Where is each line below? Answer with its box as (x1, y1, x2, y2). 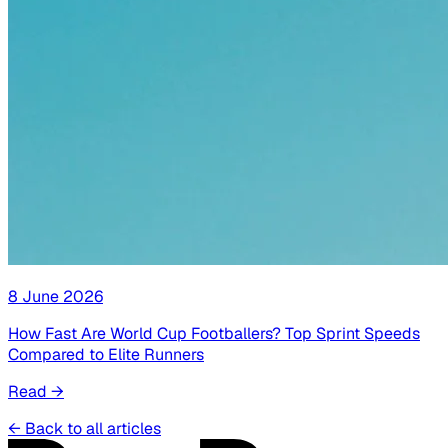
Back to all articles (25, 418, 161, 440)
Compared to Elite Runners (8, 344, 204, 366)
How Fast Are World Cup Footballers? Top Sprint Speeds (8, 323, 420, 345)
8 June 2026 (8, 286, 103, 308)
